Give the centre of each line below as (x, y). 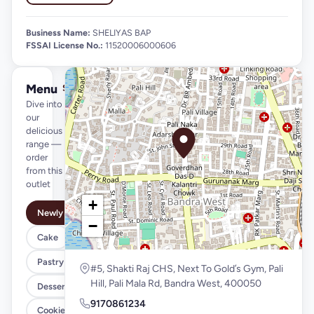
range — (43, 144)
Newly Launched (71, 213)
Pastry (50, 261)
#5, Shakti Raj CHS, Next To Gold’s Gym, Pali (187, 269)
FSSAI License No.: (64, 45)
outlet (38, 184)
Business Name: (58, 32)
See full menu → (95, 88)
